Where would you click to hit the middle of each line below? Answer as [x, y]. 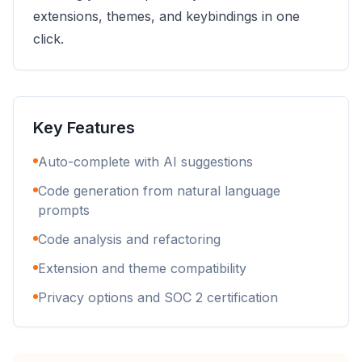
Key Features [84, 128]
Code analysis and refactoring [129, 239]
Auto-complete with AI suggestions [145, 162]
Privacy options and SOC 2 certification [158, 297]
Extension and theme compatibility [142, 268]
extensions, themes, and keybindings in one [166, 16]
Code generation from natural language [159, 191]
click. [48, 39]
